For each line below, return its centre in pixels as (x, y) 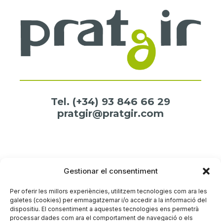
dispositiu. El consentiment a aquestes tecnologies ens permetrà (104, 209)
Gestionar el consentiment (110, 171)
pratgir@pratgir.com (110, 114)
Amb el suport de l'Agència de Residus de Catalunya (110, 163)
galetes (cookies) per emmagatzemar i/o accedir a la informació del (108, 200)
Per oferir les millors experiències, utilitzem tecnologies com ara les (109, 191)
